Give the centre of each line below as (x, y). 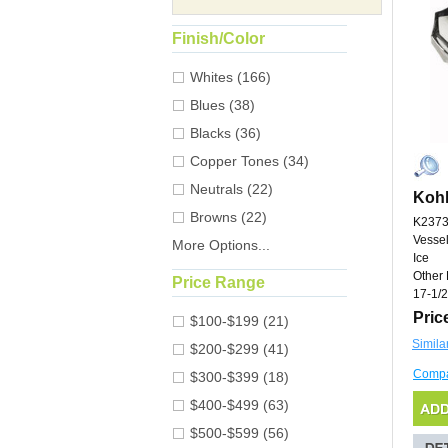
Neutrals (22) (231, 189)
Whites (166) (230, 77)
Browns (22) (228, 217)
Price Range (218, 283)
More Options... (221, 245)
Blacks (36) (225, 133)
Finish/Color (218, 39)
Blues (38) (222, 105)
